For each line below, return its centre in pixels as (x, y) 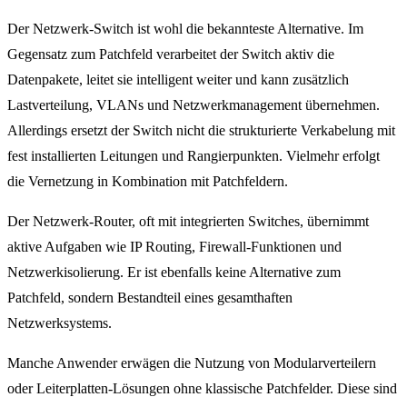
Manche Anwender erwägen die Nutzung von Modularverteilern (192, 362)
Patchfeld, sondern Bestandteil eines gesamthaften (150, 297)
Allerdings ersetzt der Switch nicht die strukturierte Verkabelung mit (201, 130)
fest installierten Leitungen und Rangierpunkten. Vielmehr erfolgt (194, 155)
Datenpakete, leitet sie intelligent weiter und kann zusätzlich (178, 79)
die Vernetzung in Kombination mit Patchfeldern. (148, 181)
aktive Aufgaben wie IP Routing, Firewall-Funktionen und (174, 246)
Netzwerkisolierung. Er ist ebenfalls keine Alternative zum (174, 272)
